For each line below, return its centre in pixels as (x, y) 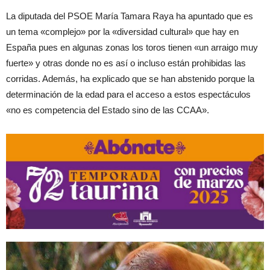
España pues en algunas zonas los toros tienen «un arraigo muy (132, 47)
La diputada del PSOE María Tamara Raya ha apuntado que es (130, 16)
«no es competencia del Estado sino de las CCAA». (108, 110)
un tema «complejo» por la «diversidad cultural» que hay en (122, 32)
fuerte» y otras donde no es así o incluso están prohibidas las (126, 63)
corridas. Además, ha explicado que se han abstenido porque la (130, 79)
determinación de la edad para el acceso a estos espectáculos (128, 94)
